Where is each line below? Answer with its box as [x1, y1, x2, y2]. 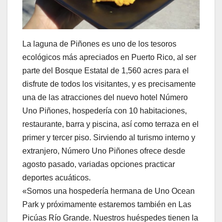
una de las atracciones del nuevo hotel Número [22, 93, 188, 102]
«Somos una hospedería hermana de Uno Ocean [22, 187, 195, 196]
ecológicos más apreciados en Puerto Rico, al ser [22, 53, 196, 62]
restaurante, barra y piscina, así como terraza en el [22, 120, 199, 129]
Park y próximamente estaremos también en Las [22, 200, 191, 209]
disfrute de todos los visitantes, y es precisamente [22, 80, 196, 89]
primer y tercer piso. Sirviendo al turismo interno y [22, 133, 195, 142]
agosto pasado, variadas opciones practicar [22, 160, 175, 169]
